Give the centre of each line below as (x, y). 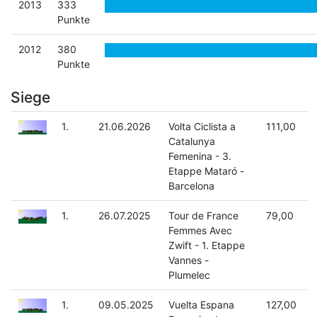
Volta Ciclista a (202, 127)
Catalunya (191, 142)
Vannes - (188, 260)
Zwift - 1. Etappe (206, 246)
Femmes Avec (200, 231)
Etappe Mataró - (206, 171)
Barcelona (191, 186)
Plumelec (189, 275)
